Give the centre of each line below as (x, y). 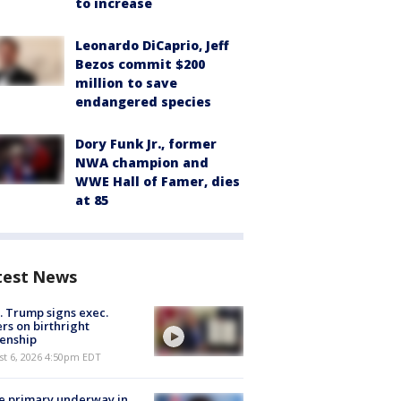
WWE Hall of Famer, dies (158, 181)
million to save (126, 83)
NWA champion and (142, 162)
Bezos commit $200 (140, 64)
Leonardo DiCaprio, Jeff (152, 45)
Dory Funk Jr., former (146, 144)
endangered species (143, 102)
